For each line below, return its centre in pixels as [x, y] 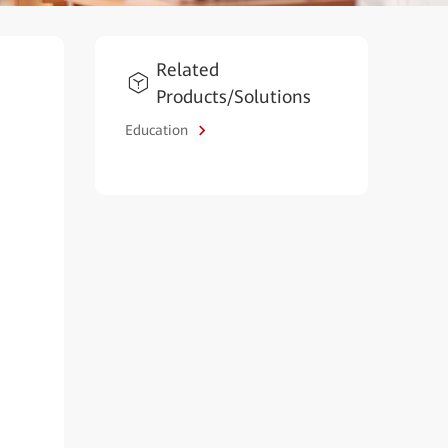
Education [158, 129]
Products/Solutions [233, 96]
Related [187, 69]
